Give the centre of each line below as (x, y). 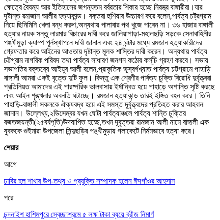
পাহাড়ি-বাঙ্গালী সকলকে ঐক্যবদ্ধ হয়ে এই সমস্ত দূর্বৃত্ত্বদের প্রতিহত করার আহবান (104, 104)
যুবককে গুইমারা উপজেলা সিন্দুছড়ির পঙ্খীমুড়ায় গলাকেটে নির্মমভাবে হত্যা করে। (100, 131)
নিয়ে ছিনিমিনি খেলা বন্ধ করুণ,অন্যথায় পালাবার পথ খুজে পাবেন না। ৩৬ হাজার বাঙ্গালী (109, 25)
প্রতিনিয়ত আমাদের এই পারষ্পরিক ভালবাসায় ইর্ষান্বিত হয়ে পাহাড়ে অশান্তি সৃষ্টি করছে (109, 86)
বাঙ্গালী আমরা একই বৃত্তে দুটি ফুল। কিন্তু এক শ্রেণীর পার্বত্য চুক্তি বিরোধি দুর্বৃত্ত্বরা (108, 78)
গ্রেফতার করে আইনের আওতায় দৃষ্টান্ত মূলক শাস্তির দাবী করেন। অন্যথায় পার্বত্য (106, 51)
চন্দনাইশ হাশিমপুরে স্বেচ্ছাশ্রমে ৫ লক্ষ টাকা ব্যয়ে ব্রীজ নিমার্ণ (79, 214)
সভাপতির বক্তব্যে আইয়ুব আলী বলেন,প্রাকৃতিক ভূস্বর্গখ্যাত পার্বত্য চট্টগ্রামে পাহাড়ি (107, 69)
